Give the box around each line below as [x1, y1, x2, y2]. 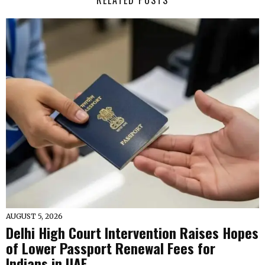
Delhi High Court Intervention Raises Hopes [6, 222, 258, 243]
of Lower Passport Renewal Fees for [6, 237, 215, 258]
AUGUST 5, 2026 [6, 212, 63, 221]
